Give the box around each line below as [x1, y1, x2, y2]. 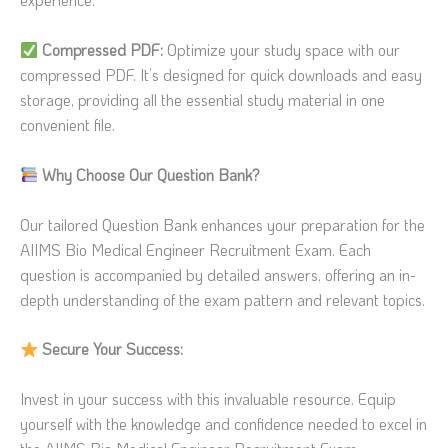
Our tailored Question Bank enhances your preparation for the [20, 214, 425, 235]
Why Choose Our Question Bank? [41, 164, 260, 185]
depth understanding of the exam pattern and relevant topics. [20, 289, 425, 310]
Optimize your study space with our [162, 40, 400, 61]
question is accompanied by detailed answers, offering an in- [20, 264, 416, 285]
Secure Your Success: [41, 339, 183, 360]
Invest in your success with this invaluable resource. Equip [20, 389, 396, 410]
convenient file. [20, 115, 115, 136]
